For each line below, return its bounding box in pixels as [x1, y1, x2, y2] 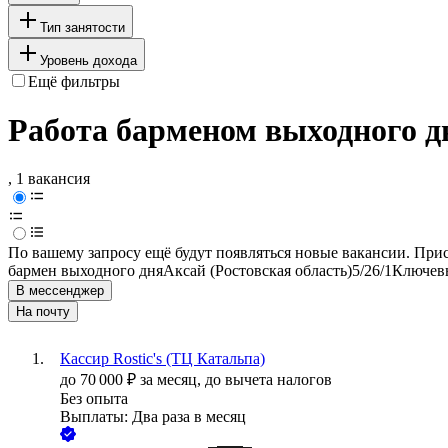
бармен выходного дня [8, 262, 163, 280]
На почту [16, 304, 70, 320]
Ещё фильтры [28, 72, 120, 90]
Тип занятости [40, 19, 125, 35]
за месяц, [140, 371, 205, 389]
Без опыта [60, 390, 128, 408]
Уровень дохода [40, 52, 137, 68]
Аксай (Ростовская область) [163, 262, 352, 280]
